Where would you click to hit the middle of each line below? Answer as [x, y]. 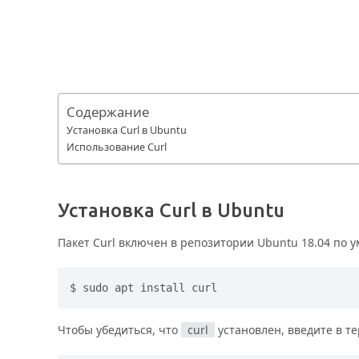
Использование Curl [117, 147]
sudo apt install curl [150, 287]
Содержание [108, 112]
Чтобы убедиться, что [119, 329]
